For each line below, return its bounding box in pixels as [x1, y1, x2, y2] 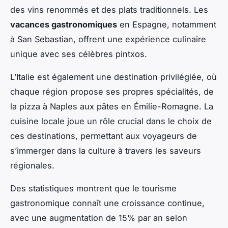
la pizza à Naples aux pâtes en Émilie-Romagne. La [10, 101, 213, 111]
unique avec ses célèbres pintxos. [10, 48, 147, 59]
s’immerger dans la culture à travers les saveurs [10, 145, 201, 156]
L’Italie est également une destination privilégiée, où [10, 71, 217, 82]
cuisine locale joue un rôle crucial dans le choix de [10, 116, 212, 126]
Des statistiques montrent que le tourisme [10, 183, 177, 193]
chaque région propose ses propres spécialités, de [10, 86, 214, 97]
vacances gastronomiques [10, 19, 117, 30]
